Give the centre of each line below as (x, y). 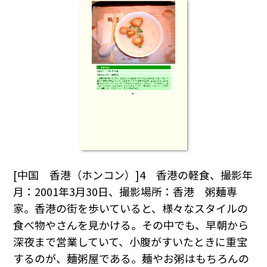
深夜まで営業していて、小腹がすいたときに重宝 (131, 241)
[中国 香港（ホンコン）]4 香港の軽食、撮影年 (133, 174)
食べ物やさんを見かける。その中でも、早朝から (131, 224)
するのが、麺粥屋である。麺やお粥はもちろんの (131, 258)
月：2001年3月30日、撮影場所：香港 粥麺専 (125, 191)
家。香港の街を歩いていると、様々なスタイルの (131, 208)
